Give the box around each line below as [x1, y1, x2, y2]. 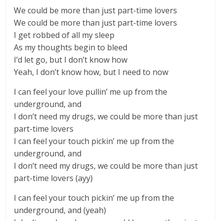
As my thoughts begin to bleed [14, 42, 128, 53]
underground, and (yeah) [14, 205, 107, 216]
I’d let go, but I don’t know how [14, 54, 128, 65]
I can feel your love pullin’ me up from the [14, 86, 168, 97]
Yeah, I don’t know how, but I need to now [14, 67, 169, 77]
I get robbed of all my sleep [14, 30, 115, 40]
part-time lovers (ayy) [14, 173, 93, 184]
